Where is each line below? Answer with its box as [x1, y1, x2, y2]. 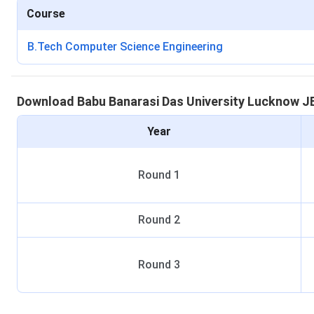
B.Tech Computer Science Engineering [27, 40, 223, 53]
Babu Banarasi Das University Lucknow [77, 94, 299, 109]
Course [27, 7, 65, 20]
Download [17, 94, 77, 109]
